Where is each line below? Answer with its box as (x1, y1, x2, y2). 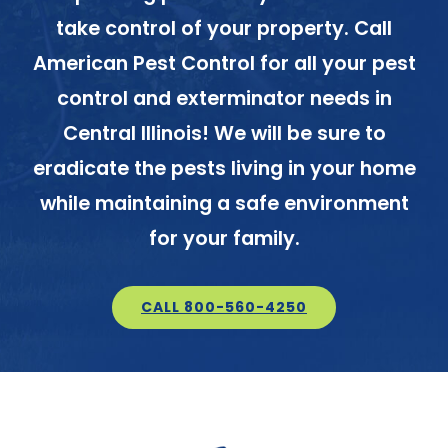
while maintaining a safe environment (39, 189, 409, 217)
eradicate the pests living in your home (32, 154, 416, 182)
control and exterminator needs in (56, 84, 392, 112)
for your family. (148, 224, 300, 252)
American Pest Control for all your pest (32, 49, 416, 77)
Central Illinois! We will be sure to (62, 119, 386, 147)
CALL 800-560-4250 (141, 296, 307, 317)
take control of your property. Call (56, 14, 392, 42)
